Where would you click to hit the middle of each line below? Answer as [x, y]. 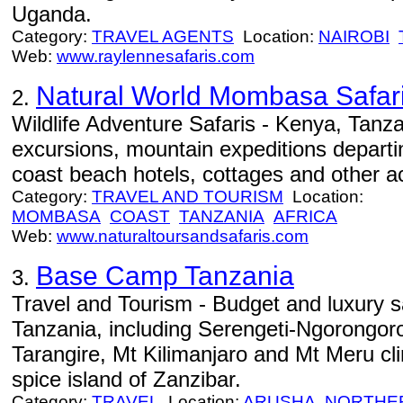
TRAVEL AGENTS [163, 36]
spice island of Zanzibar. [126, 379]
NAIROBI [354, 36]
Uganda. [52, 14]
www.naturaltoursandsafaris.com [183, 236]
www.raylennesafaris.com [156, 56]
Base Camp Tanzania [165, 276]
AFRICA [305, 216]
